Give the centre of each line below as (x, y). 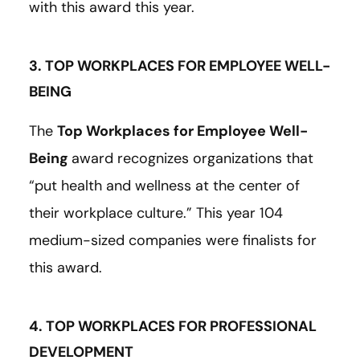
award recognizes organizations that (192, 159)
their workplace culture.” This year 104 (156, 213)
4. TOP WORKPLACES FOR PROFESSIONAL (173, 327)
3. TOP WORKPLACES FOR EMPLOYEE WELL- (180, 66)
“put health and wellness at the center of (164, 186)
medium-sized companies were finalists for (173, 241)
